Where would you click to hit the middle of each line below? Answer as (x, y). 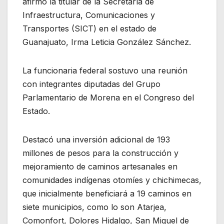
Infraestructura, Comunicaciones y (89, 15)
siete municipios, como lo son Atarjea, (94, 207)
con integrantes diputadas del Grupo (91, 84)
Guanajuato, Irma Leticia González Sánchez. (107, 42)
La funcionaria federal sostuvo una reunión (105, 70)
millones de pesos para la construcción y (100, 153)
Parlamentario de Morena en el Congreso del (108, 97)
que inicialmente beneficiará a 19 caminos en (107, 193)
